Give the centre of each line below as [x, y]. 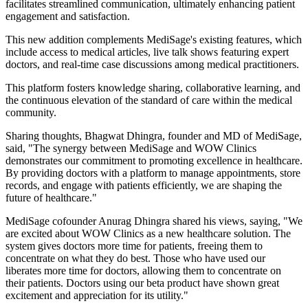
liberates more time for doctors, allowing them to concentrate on [143, 271]
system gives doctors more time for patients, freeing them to [134, 246]
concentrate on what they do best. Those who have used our [135, 258]
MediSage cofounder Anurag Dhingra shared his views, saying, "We [154, 221]
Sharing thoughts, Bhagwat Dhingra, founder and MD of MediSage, [154, 136]
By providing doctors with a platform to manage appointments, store [153, 173]
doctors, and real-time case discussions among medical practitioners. [154, 65]
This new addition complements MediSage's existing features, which [154, 40]
